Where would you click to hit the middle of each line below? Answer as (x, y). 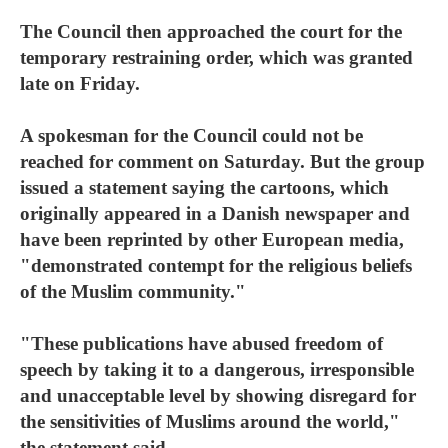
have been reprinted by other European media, (212, 239)
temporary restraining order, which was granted (216, 57)
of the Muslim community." (133, 291)
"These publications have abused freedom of (201, 343)
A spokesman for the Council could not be (191, 135)
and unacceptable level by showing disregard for (218, 395)
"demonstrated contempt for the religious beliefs (216, 265)
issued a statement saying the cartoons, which (204, 187)
